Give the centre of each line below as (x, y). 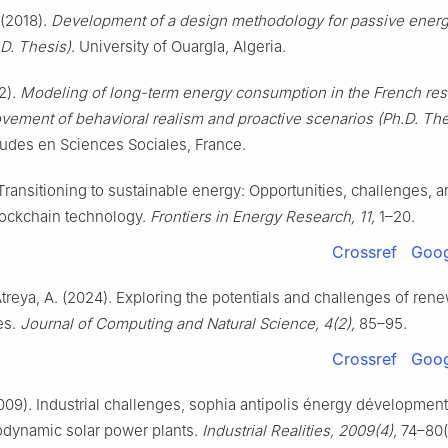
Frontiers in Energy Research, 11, (262, 217)
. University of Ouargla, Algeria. (178, 47)
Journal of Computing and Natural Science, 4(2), (187, 324)
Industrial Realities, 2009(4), (299, 431)
